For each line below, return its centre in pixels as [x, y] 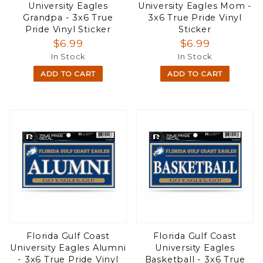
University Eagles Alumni [68, 248]
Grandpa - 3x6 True [68, 17]
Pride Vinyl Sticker [68, 29]
